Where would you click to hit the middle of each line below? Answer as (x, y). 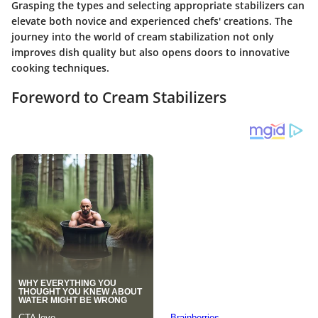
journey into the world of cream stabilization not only (143, 37)
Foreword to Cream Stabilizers (119, 98)
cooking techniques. (60, 68)
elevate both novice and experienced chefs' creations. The (152, 21)
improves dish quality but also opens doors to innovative (150, 53)
